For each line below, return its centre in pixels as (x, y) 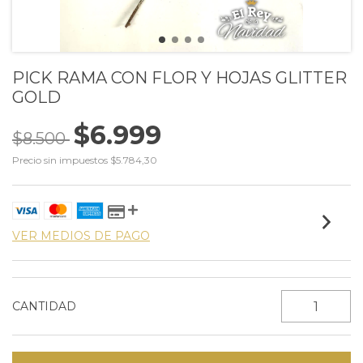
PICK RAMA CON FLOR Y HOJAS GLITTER (179, 78)
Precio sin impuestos (61, 160)
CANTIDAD (44, 306)
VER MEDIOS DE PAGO (81, 236)
